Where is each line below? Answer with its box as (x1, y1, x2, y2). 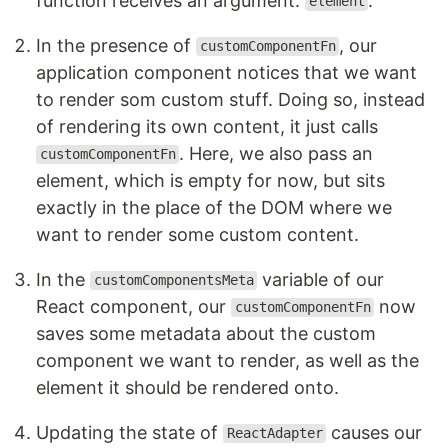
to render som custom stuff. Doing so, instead (36, 88, 425, 110)
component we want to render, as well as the (36, 349, 419, 371)
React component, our (36, 295, 231, 317)
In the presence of (36, 34, 196, 56)
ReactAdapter (226, 425, 323, 442)
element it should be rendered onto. (36, 376, 339, 398)
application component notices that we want (36, 61, 417, 83)
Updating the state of (36, 421, 223, 443)
